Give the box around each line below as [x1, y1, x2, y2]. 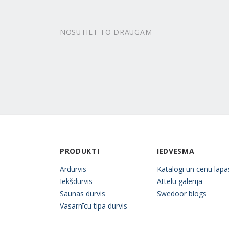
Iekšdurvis [60, 176, 93, 186]
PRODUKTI [60, 146, 100, 156]
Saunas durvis [60, 188, 105, 198]
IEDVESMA [157, 146, 195, 156]
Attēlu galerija [157, 176, 202, 186]
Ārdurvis [60, 164, 86, 174]
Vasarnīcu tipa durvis [60, 200, 127, 211]
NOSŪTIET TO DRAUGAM [60, 27, 152, 37]
